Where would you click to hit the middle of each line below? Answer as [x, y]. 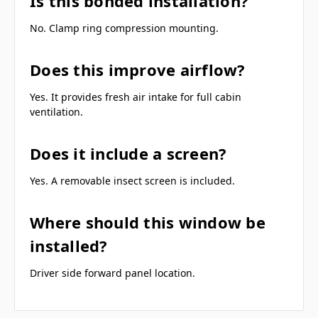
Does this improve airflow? [138, 69]
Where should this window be [148, 222]
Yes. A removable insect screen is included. [132, 180]
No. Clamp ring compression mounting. [124, 28]
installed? [69, 245]
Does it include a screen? [128, 153]
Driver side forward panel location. [113, 273]
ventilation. [56, 111]
